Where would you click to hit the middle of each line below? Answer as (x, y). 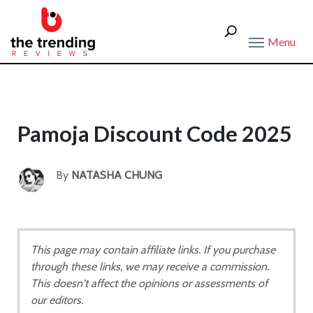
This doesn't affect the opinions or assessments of (149, 283)
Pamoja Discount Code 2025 (155, 134)
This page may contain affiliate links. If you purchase (153, 250)
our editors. (57, 300)
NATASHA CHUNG (117, 175)
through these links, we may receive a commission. (150, 267)
